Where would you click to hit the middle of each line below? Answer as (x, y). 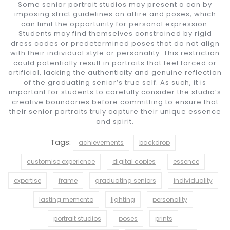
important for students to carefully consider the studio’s (115, 92)
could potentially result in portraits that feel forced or (115, 63)
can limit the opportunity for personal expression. (115, 24)
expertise (27, 180)
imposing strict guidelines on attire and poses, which (115, 14)
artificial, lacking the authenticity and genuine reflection (115, 72)
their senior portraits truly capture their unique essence (115, 111)
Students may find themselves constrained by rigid (115, 33)
